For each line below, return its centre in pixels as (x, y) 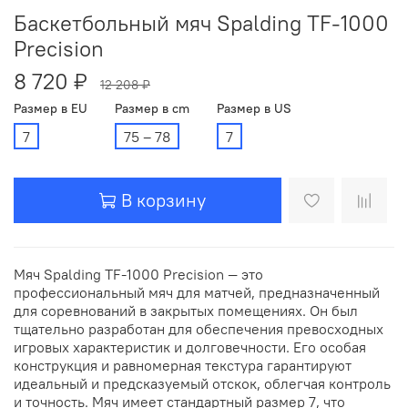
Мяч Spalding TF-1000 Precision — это (138, 274)
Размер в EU (51, 108)
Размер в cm (152, 108)
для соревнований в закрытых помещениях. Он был (186, 310)
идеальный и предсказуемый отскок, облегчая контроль (202, 383)
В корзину (163, 200)
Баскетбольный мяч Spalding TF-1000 (201, 22)
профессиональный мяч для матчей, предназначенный (197, 292)
